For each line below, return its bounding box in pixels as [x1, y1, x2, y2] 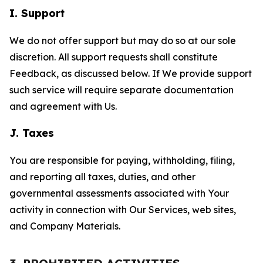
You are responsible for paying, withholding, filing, [9, 154, 235, 166]
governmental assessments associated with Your [9, 187, 229, 199]
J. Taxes [9, 126, 54, 140]
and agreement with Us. [9, 100, 117, 112]
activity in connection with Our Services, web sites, [9, 204, 236, 215]
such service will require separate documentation [9, 84, 234, 96]
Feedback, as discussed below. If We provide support [9, 68, 252, 79]
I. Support [9, 6, 65, 20]
